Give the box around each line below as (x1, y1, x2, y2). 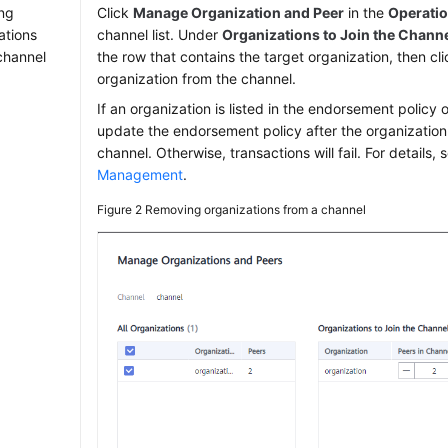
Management (97, 166, 184, 183)
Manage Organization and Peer (133, 4, 345, 21)
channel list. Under (97, 26, 223, 43)
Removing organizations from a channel (145, 202, 367, 217)
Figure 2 (97, 202, 146, 217)
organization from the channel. (97, 70, 297, 87)
